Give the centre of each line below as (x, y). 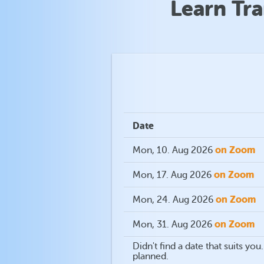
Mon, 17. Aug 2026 (172, 175)
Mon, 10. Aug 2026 (173, 150)
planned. (151, 256)
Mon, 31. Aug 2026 (172, 225)
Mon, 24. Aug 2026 (173, 200)
